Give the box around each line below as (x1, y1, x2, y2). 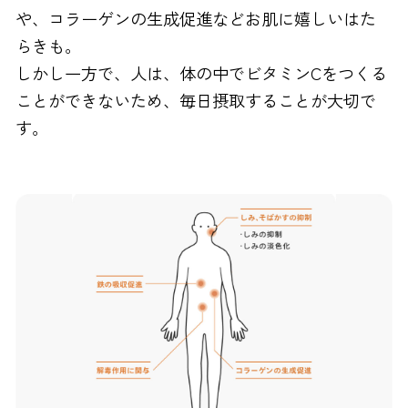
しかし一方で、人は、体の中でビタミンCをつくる (15, 61, 388, 86)
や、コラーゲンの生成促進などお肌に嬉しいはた (15, 6, 377, 31)
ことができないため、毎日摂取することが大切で (15, 88, 377, 113)
